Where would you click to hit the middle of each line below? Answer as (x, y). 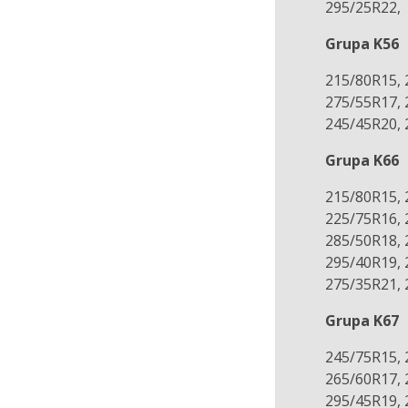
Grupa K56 (362, 44)
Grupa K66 (362, 160)
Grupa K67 (362, 321)
